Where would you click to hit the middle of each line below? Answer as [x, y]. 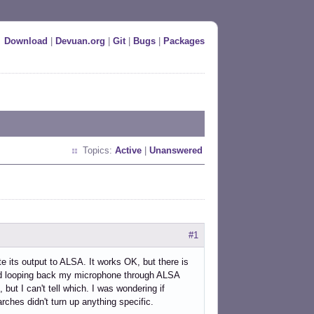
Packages [184, 41]
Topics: [99, 150]
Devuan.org [80, 41]
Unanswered [176, 150]
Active [128, 150]
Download [26, 41]
